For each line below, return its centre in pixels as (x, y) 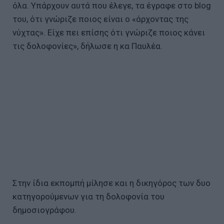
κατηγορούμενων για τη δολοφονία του (88, 196)
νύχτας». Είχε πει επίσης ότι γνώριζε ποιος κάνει (109, 32)
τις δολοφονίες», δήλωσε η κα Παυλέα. (87, 46)
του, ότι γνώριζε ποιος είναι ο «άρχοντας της (100, 19)
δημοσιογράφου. (44, 210)
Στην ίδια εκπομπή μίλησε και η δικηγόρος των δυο (111, 183)
